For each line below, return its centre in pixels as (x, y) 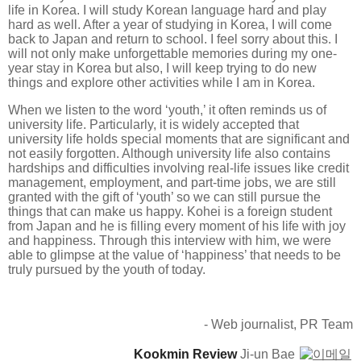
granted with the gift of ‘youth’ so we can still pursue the (164, 197)
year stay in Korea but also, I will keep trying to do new (162, 68)
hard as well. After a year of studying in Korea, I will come (170, 25)
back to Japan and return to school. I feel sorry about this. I (173, 39)
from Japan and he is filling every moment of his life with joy (177, 226)
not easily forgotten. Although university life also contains (169, 154)
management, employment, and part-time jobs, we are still (172, 183)
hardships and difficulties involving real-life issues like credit (178, 168)
